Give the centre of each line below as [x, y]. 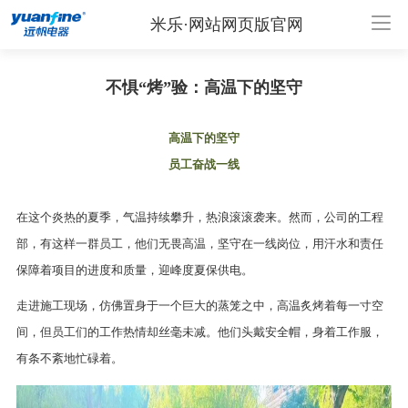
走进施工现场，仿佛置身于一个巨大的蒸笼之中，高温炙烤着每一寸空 [199, 306]
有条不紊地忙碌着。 [69, 359]
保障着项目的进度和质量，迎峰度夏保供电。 [134, 270]
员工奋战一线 [204, 165]
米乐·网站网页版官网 [226, 24]
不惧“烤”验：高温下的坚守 [204, 87]
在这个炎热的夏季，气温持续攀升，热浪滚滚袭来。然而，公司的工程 [199, 218]
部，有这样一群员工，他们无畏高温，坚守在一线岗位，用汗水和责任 [199, 244]
